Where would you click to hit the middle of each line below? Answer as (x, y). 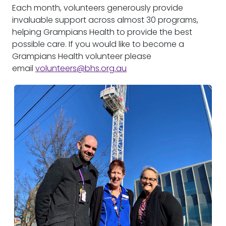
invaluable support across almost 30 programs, (105, 20)
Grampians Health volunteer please (82, 56)
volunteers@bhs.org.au (81, 68)
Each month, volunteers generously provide (98, 8)
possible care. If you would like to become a (98, 44)
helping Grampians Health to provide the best (102, 32)
